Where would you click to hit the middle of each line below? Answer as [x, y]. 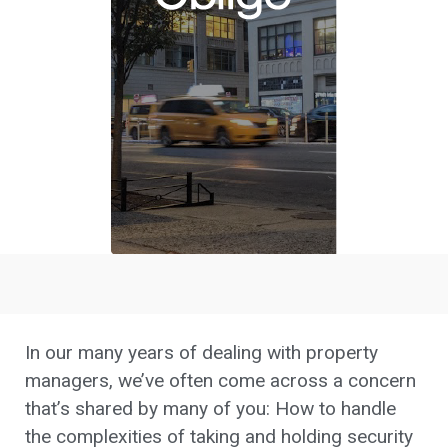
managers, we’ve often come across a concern [220, 381]
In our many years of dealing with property [201, 353]
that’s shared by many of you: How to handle [210, 409]
